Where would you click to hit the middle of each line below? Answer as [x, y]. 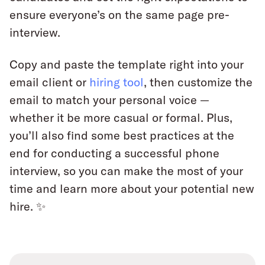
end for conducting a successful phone [114, 153]
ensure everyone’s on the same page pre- [119, 14]
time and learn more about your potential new [132, 188]
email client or [49, 82]
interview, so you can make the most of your [126, 171]
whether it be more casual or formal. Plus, [121, 117]
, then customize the [198, 82]
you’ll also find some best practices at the [122, 135]
